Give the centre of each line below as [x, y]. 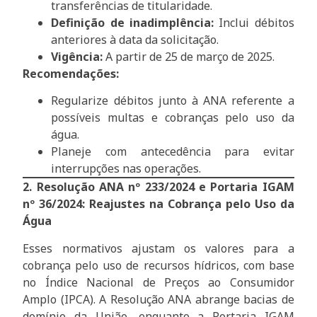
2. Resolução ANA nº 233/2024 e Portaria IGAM [158, 187]
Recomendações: [71, 73]
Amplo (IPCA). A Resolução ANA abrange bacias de [158, 299]
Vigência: [77, 56]
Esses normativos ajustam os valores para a [158, 248]
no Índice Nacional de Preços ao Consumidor [158, 282]
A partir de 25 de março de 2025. [189, 56]
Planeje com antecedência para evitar [173, 152]
